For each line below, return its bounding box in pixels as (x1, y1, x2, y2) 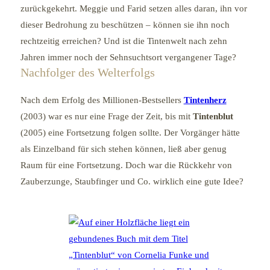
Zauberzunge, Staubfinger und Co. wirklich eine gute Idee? (20, 176, 243, 186)
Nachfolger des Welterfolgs (20, 66, 155, 80)
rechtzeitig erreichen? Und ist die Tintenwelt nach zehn (20, 36, 227, 46)
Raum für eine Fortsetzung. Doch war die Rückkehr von (20, 160, 232, 170)
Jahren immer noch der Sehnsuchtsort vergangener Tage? (20, 52, 236, 63)
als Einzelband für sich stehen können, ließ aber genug (20, 143, 227, 154)
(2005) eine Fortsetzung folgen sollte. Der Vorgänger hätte (20, 127, 240, 137)
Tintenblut (192, 111, 233, 121)
